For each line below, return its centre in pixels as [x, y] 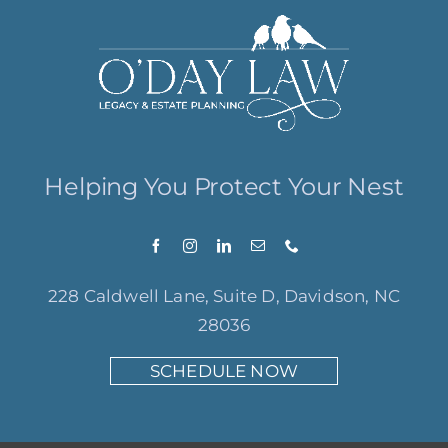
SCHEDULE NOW [224, 371]
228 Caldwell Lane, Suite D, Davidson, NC [224, 296]
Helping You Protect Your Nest [224, 187]
